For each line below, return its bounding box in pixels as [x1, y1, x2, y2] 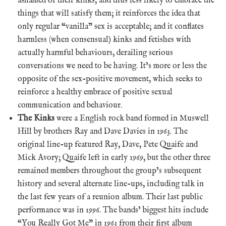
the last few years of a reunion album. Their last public [18, 192, 203, 202]
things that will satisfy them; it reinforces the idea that [18, 8, 200, 19]
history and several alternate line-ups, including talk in [18, 179, 204, 189]
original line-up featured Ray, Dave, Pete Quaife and [18, 139, 198, 150]
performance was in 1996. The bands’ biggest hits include [18, 205, 208, 215]
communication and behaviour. [18, 100, 122, 110]
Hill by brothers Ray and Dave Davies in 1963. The [18, 126, 188, 137]
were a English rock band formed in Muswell [54, 113, 209, 124]
